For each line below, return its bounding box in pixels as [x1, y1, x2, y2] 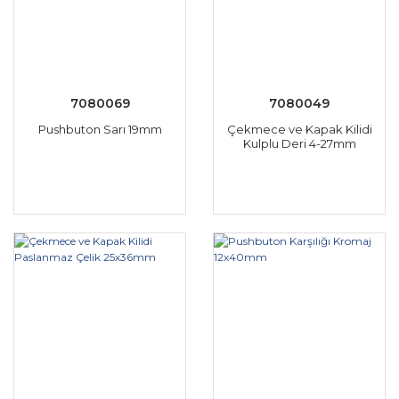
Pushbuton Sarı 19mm [37, 122, 162, 136]
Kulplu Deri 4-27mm [242, 136, 356, 151]
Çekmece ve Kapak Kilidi [226, 122, 372, 136]
